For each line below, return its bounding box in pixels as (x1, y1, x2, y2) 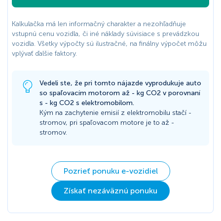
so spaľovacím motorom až (39, 89, 132, 98)
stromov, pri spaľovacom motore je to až (39, 118, 171, 127)
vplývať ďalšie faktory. (12, 49, 77, 58)
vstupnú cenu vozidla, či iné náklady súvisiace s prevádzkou (12, 30, 199, 38)
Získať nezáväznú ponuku (64, 186, 157, 196)
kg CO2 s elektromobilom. (48, 99, 134, 108)
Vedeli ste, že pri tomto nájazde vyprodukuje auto (39, 79, 201, 88)
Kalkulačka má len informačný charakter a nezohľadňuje (12, 20, 186, 29)
